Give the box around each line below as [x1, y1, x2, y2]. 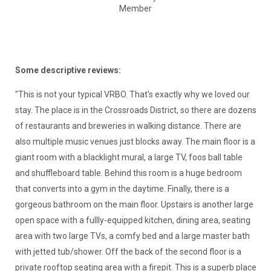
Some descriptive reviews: [15, 65, 121, 76]
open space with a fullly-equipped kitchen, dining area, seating [15, 215, 250, 226]
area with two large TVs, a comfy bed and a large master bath [15, 231, 250, 241]
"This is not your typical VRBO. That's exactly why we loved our [15, 90, 250, 100]
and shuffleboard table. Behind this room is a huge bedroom [15, 168, 242, 178]
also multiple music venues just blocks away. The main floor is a [15, 137, 255, 147]
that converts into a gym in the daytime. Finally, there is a [15, 184, 229, 194]
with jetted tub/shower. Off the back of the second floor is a [15, 247, 241, 257]
